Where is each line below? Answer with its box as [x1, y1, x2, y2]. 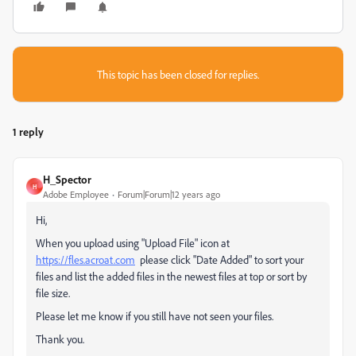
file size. [36, 286, 70, 300]
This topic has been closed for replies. [97, 68, 259, 81]
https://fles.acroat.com [36, 253, 135, 266]
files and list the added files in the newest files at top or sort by [36, 269, 307, 283]
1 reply [13, 125, 44, 138]
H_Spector [43, 172, 91, 186]
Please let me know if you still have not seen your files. [36, 309, 273, 323]
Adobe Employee [43, 188, 109, 200]
